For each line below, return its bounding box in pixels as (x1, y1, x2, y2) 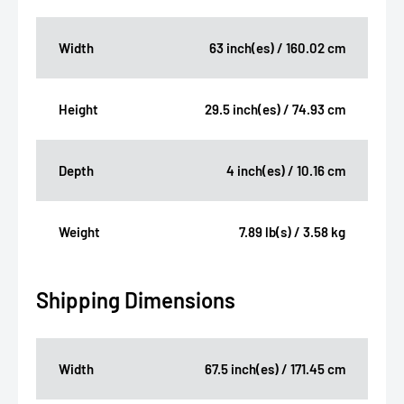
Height (59, 101, 98, 118)
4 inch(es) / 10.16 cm (226, 162, 345, 179)
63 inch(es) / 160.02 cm (209, 40, 345, 57)
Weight (59, 224, 100, 241)
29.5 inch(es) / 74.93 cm (205, 101, 345, 118)
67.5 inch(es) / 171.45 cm (205, 361, 345, 378)
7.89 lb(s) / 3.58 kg (239, 224, 345, 241)
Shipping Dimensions (36, 287, 235, 314)
